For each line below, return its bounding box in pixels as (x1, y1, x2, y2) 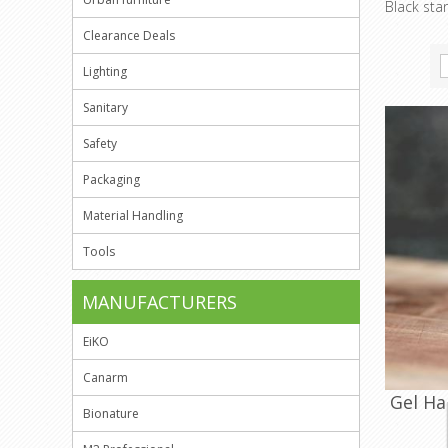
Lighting (83, 63, 127, 80)
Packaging (83, 171, 140, 188)
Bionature (83, 405, 139, 422)
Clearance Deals (83, 27, 175, 44)
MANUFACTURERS (82, 290, 237, 314)
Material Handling (83, 207, 183, 224)
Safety (83, 135, 117, 152)
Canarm (83, 369, 128, 386)
